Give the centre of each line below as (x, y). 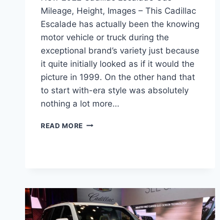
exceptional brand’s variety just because (120, 50)
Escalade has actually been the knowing (120, 24)
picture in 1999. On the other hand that (118, 77)
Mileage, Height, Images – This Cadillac (118, 11)
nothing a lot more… (80, 103)
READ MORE (62, 125)
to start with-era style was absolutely (115, 90)
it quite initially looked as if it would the (118, 64)
